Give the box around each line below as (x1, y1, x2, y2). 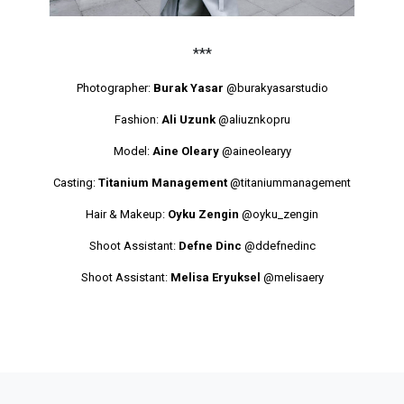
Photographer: (76, 81, 153, 96)
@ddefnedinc (243, 239, 316, 253)
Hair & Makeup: (86, 207, 168, 222)
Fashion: (114, 113, 161, 127)
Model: (113, 144, 152, 159)
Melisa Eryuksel (170, 271, 261, 285)
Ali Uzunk (161, 113, 216, 127)
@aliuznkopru (217, 113, 290, 127)
